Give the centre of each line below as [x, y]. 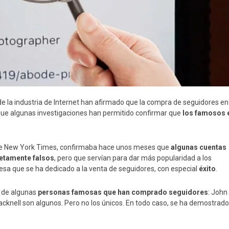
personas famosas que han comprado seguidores [123, 192]
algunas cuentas [199, 147]
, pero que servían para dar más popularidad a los [133, 158]
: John [218, 192]
